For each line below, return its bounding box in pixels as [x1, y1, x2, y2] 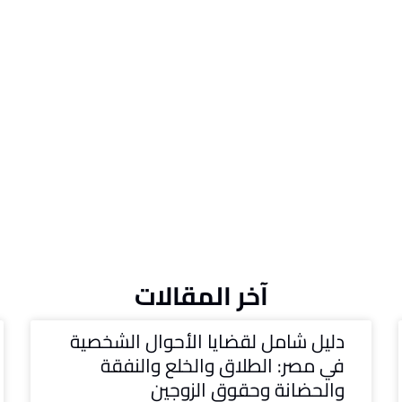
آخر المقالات [134, 273, 268, 319]
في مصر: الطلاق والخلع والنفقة [100, 348, 345, 383]
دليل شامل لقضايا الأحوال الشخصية [70, 324, 345, 359]
